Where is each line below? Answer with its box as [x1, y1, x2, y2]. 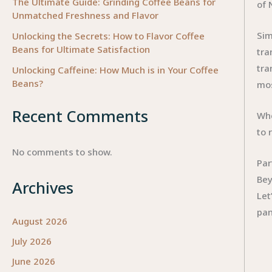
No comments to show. [12, 146, 112, 158]
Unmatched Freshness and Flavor [12, 8, 158, 21]
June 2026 [12, 255, 55, 268]
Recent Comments [12, 106, 148, 127]
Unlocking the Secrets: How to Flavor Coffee [12, 29, 205, 42]
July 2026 [12, 235, 52, 248]
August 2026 [12, 214, 67, 227]
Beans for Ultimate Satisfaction [12, 42, 150, 55]
